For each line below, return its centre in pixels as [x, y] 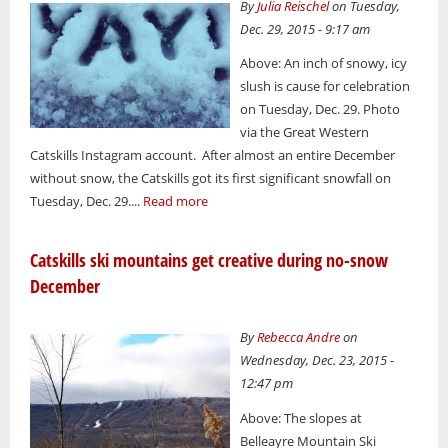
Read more [175, 201]
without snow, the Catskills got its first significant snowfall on [210, 178]
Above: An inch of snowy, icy [324, 63]
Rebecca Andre [299, 337]
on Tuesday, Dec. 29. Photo [320, 109]
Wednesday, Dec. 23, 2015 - [317, 360]
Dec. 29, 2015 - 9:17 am [305, 28]
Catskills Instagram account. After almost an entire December [212, 155]
